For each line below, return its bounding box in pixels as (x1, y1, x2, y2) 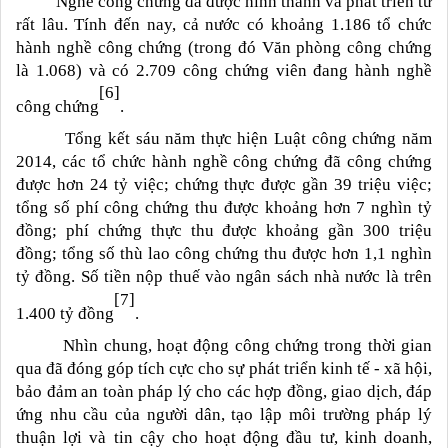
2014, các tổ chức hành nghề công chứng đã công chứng (16, 152, 432, 172)
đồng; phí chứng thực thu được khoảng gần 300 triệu (16, 221, 432, 241)
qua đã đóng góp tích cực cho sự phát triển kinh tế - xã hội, (16, 358, 432, 378)
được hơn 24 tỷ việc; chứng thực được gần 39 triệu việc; (16, 175, 432, 195)
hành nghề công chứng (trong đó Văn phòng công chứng (16, 37, 432, 57)
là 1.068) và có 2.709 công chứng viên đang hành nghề (16, 60, 432, 80)
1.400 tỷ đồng (16, 303, 114, 323)
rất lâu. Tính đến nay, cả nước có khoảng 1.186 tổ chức (16, 14, 432, 34)
